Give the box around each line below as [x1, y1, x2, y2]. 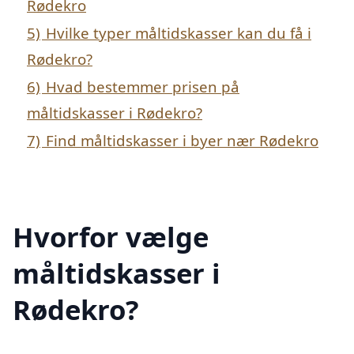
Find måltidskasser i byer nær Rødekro [46, 130, 318, 151]
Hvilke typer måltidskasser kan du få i [46, 23, 311, 43]
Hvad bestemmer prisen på [46, 77, 239, 97]
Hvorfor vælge [13, 217, 209, 255]
